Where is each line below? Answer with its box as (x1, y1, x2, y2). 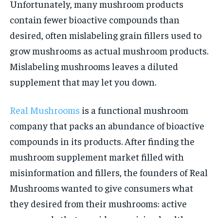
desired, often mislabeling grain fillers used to (10, 28, 201, 41)
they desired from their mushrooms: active (10, 197, 187, 209)
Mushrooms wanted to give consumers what (10, 181, 193, 194)
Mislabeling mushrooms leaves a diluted (10, 59, 178, 72)
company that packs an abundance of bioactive (10, 119, 204, 131)
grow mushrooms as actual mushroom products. (10, 44, 208, 56)
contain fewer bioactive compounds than (10, 13, 180, 25)
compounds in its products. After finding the (10, 134, 195, 147)
